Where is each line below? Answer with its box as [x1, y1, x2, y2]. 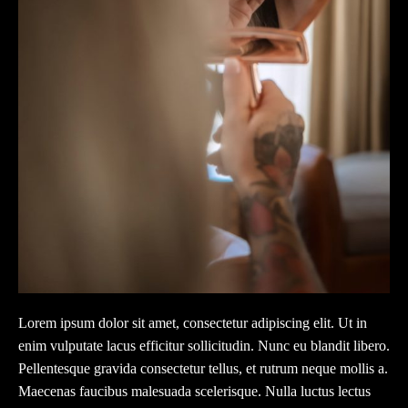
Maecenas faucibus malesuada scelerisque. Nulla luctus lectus [18, 383, 371, 400]
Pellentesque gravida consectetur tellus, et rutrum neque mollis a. [18, 361, 388, 377]
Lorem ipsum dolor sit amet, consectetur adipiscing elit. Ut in [18, 315, 367, 331]
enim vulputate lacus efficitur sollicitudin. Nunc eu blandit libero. [18, 338, 390, 354]
